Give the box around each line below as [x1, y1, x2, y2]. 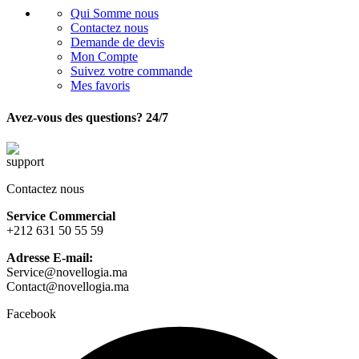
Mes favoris [71, 79, 130, 93]
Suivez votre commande [71, 64, 192, 79]
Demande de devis [71, 35, 164, 50]
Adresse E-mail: [6, 251, 93, 264]
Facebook [6, 307, 56, 321]
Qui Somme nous [71, 6, 159, 21]
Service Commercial [6, 209, 115, 223]
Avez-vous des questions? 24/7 [6, 110, 168, 124]
